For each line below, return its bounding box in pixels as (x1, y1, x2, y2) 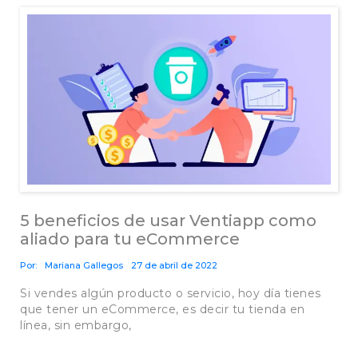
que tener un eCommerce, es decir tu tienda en (20, 302, 305, 317)
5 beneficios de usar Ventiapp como (20, 211, 316, 231)
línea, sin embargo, (20, 318, 132, 333)
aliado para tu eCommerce (20, 229, 240, 249)
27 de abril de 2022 (131, 260, 217, 272)
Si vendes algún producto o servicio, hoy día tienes (20, 286, 321, 301)
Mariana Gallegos (45, 260, 123, 272)
